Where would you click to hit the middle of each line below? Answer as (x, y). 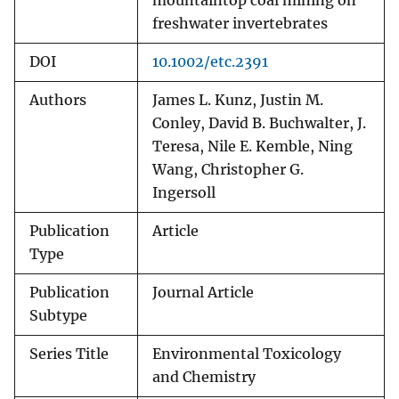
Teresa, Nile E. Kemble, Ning (252, 147)
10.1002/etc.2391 (210, 62)
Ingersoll (184, 193)
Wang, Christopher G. (228, 170)
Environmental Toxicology (247, 354)
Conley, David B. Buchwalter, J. (259, 124)
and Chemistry (204, 378)
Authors (58, 101)
